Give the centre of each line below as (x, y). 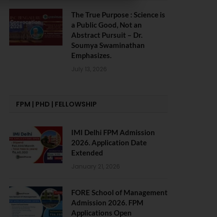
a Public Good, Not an (107, 25)
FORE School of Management (119, 192)
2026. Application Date (109, 142)
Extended (87, 153)
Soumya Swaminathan (108, 45)
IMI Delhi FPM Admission (113, 132)
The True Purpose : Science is (118, 15)
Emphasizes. (91, 55)
